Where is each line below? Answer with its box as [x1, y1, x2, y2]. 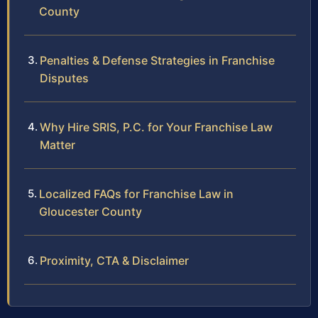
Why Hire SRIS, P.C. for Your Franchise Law [40, 120, 273, 135]
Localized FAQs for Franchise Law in [39, 187, 234, 202]
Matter [40, 138, 75, 153]
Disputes [40, 71, 89, 86]
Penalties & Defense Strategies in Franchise [40, 53, 275, 68]
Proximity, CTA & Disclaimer [40, 253, 189, 268]
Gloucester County [39, 204, 142, 219]
